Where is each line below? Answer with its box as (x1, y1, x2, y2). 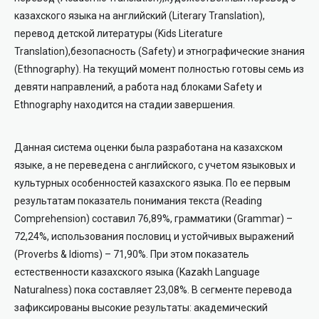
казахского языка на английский (14, 10, 167, 21)
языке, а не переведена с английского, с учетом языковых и (14, 159, 296, 171)
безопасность (70, 46, 138, 57)
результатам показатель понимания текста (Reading (14, 195, 262, 206)
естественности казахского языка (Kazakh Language (14, 266, 260, 278)
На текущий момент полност (81, 63, 216, 75)
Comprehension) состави (14, 213, 130, 224)
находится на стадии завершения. (74, 99, 235, 110)
